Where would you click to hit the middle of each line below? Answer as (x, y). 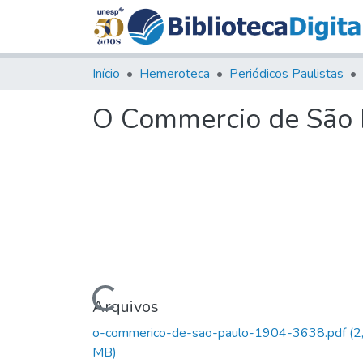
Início (106, 73)
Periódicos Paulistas (286, 73)
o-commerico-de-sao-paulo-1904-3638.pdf (221, 333)
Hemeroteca (175, 73)
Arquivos (126, 306)
